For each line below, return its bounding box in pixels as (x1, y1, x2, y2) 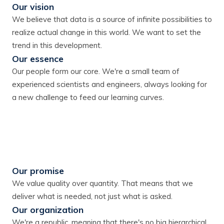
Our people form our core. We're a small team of (12, 66, 179, 76)
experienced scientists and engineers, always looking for (12, 79, 207, 89)
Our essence (12, 52, 63, 64)
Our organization (12, 203, 83, 215)
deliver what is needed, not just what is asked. (12, 191, 172, 201)
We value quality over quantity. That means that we (12, 178, 193, 188)
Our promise (12, 164, 64, 176)
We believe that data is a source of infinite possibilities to (12, 14, 212, 24)
